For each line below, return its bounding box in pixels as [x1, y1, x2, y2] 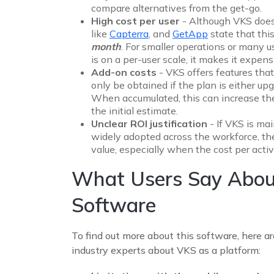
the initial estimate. [91, 104, 178, 117]
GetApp [172, 27, 208, 40]
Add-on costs [91, 65, 157, 78]
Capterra [109, 27, 149, 40]
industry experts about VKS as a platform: [72, 243, 261, 256]
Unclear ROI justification [91, 117, 210, 130]
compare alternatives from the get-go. [91, 1, 262, 14]
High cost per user [91, 14, 182, 27]
